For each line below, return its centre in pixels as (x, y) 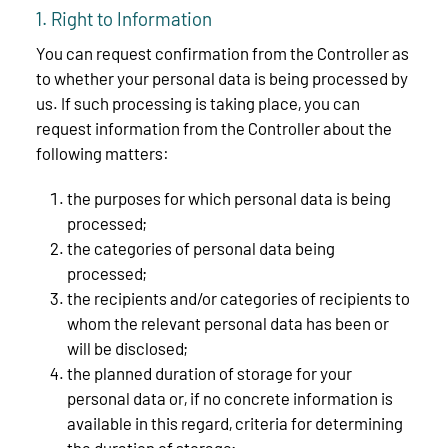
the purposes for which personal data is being (228, 197)
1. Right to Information (124, 18)
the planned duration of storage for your (209, 372)
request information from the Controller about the (214, 127)
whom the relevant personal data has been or (227, 322)
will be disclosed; (127, 347)
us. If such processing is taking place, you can (198, 102)
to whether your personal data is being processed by (222, 77)
